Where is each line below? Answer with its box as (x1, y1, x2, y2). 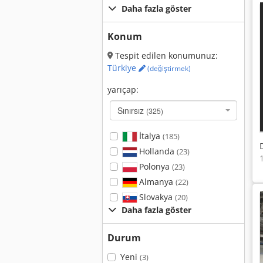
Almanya (136, 176, 176, 187)
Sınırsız (117, 104, 146, 116)
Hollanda (136, 146, 177, 157)
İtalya (136, 130, 163, 141)
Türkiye (107, 62, 139, 73)
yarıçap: (107, 84, 139, 95)
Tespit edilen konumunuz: (113, 50, 218, 61)
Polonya (136, 161, 172, 172)
